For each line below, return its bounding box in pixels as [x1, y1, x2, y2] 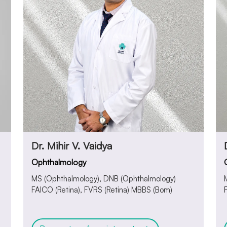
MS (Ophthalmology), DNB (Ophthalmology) [31, 174, 176, 184]
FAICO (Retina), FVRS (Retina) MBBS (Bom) [31, 185, 172, 195]
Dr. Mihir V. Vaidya [31, 139, 112, 153]
